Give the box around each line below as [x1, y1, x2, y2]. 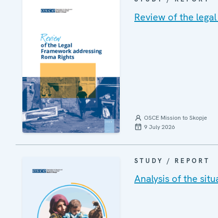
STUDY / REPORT [134, 157, 210, 165]
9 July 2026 [144, 123, 175, 131]
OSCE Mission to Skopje [144, 114, 207, 122]
